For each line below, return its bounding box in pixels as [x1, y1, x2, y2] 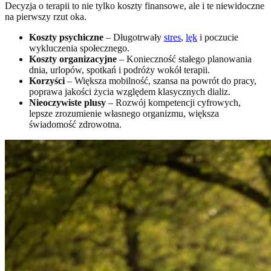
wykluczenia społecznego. [29, 43, 129, 54]
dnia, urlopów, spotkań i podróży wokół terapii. [29, 65, 210, 76]
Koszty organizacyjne [29, 54, 117, 65]
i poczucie [197, 32, 238, 43]
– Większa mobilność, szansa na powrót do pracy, [65, 76, 256, 87]
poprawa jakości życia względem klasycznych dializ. [29, 87, 230, 97]
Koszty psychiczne [29, 32, 103, 43]
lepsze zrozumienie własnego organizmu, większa [29, 108, 219, 119]
